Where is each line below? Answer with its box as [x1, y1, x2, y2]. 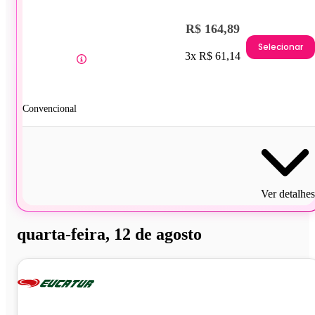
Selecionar [258, 40, 303, 53]
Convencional [22, 103, 77, 115]
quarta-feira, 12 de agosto [17, 225, 202, 244]
